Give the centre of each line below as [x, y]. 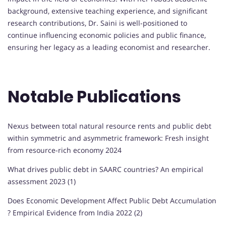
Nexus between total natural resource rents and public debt [109, 126]
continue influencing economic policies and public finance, [107, 35]
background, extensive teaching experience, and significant [107, 11]
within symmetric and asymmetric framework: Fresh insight [108, 138]
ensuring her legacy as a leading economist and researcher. [109, 47]
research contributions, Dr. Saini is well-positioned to [97, 23]
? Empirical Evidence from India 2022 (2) [75, 213]
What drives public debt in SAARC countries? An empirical [105, 169]
